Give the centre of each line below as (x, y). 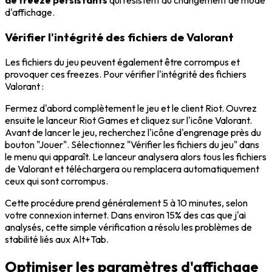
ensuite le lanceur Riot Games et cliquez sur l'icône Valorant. (128, 120)
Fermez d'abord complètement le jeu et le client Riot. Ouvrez (131, 108)
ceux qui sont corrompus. (56, 181)
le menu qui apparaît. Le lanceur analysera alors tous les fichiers (136, 156)
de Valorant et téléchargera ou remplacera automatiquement (132, 168)
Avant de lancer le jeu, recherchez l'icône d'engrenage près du (133, 132)
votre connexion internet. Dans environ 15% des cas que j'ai (125, 215)
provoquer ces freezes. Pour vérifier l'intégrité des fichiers (126, 74)
